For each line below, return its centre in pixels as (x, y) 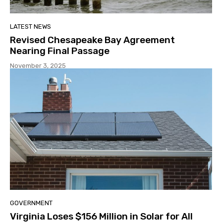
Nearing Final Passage (60, 51)
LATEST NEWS (30, 27)
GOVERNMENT (31, 203)
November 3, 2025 (38, 66)
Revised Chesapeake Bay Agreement (92, 40)
